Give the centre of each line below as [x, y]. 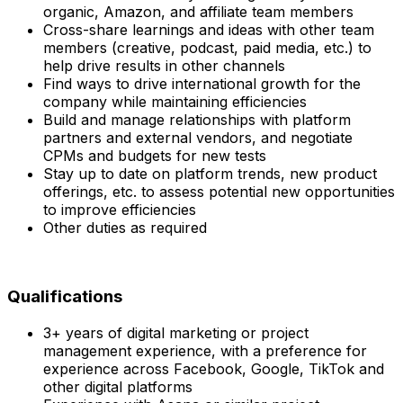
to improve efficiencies [120, 210]
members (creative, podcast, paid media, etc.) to [207, 48]
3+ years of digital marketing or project [176, 332]
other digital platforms [118, 386]
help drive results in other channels [164, 66]
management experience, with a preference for [205, 350]
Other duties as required [125, 228]
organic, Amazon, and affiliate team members [198, 12]
